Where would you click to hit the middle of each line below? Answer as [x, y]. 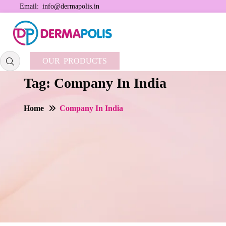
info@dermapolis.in [71, 6]
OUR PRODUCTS [75, 61]
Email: [31, 6]
